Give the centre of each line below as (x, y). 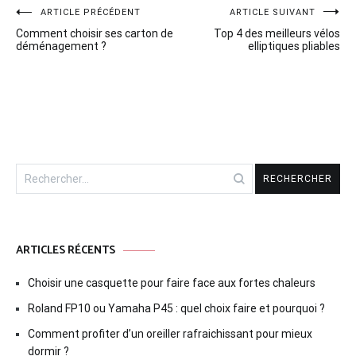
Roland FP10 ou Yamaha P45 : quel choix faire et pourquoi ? (176, 309)
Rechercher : (49, 171)
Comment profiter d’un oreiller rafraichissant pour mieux (170, 334)
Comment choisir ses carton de (95, 34)
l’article (48, 78)
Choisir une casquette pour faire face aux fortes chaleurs (172, 283)
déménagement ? (61, 46)
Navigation (64, 21)
